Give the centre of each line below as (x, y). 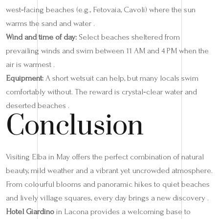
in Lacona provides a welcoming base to (122, 211)
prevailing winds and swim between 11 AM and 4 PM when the (107, 50)
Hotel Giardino (30, 211)
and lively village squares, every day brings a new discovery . (107, 197)
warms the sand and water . (50, 23)
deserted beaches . (38, 105)
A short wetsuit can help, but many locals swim (121, 78)
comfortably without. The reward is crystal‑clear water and (101, 91)
